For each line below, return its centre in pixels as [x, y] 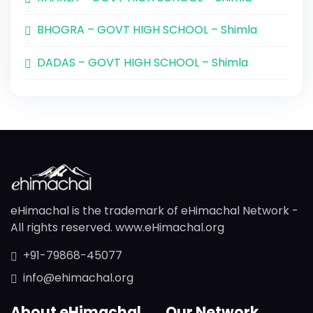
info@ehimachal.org [78, 277]
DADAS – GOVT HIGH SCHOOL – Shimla [143, 62]
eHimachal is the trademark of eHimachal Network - [154, 210]
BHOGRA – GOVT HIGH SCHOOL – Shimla [147, 30]
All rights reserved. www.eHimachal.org [117, 227]
